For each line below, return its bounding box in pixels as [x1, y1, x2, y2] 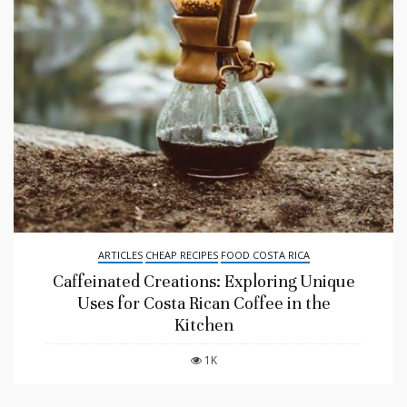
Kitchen [174, 313, 233, 335]
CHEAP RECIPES [144, 247, 218, 262]
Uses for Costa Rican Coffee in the [76, 292, 331, 313]
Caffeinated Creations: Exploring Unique [52, 270, 355, 292]
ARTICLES [97, 247, 143, 262]
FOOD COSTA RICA [220, 247, 310, 262]
